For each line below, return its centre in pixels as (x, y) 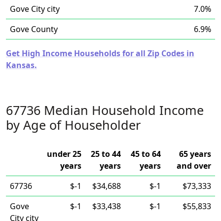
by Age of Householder (73, 125)
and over (194, 166)
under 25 (64, 154)
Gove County (34, 29)
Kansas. (21, 65)
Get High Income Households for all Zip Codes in (100, 53)
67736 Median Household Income (105, 110)
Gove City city (35, 9)
